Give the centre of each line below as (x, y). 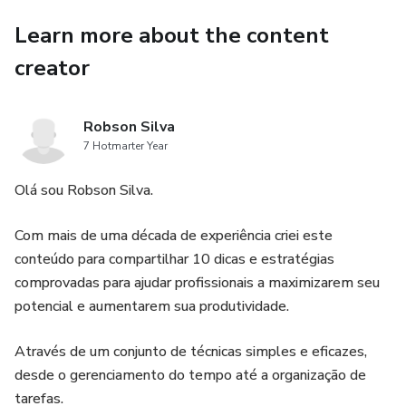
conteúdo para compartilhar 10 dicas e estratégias (174, 259)
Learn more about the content (172, 35)
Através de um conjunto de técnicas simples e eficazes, (191, 352)
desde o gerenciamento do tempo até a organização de (190, 375)
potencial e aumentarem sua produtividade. (152, 306)
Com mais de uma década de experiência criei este (174, 236)
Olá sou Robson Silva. (84, 190)
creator (52, 68)
